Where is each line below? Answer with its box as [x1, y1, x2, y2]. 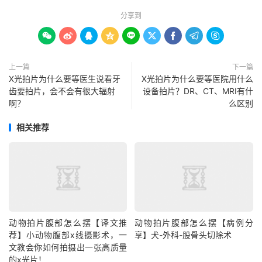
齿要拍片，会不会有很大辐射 [9, 86, 115, 96]
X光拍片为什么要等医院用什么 [142, 74, 253, 84]
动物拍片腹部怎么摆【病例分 [135, 218, 253, 228]
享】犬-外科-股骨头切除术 [135, 230, 232, 240]
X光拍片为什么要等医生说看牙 [9, 74, 120, 84]
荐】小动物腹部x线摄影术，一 [9, 230, 127, 240]
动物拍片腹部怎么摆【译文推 [9, 218, 127, 228]
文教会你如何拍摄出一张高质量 [9, 242, 127, 253]
